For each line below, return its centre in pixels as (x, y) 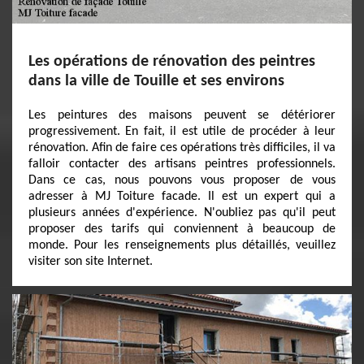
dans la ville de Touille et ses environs (156, 81)
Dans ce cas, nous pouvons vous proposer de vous (182, 180)
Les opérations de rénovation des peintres (172, 62)
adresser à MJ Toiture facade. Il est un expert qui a (182, 197)
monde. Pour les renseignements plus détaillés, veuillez (182, 245)
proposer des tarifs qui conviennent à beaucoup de (182, 229)
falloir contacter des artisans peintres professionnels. (182, 164)
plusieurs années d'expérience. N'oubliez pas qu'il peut (182, 213)
